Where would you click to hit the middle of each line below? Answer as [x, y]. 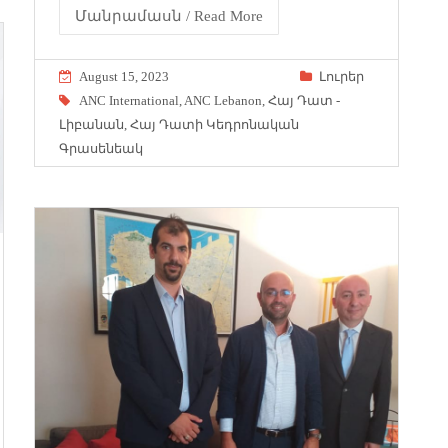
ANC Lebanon [223, 100]
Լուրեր [341, 76]
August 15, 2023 [124, 76]
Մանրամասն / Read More [169, 15]
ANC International [129, 100]
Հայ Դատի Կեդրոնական [214, 124]
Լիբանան [91, 124]
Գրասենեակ [101, 148]
